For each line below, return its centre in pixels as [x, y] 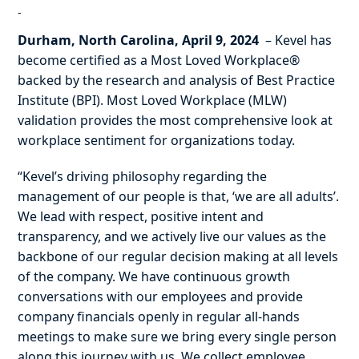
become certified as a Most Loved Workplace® [159, 61]
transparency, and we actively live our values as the [172, 237]
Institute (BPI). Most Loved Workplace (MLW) [153, 101]
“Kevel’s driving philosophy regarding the [143, 177]
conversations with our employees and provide [161, 297]
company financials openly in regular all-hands [159, 317]
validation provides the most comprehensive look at [175, 121]
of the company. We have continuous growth [154, 277]
